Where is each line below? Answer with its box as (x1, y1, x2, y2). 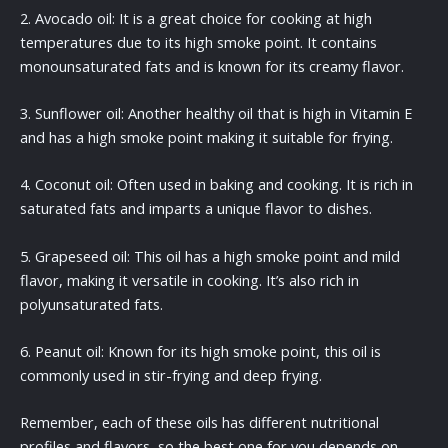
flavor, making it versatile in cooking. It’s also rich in (20, 269, 359, 290)
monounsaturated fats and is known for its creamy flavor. (20, 55, 404, 76)
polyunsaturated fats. (20, 293, 163, 314)
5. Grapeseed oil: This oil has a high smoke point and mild (20, 245, 400, 266)
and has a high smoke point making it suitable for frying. (20, 127, 393, 147)
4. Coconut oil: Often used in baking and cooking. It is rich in (20, 174, 413, 195)
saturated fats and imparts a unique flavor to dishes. (20, 198, 372, 219)
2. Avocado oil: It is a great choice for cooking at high (20, 7, 372, 28)
